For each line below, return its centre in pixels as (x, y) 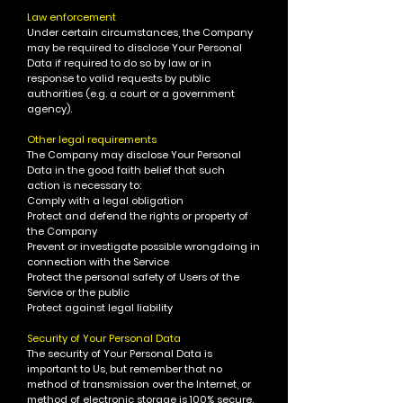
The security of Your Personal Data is (120, 354)
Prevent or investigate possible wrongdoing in (143, 246)
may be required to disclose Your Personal (134, 48)
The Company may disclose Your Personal (134, 155)
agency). (49, 109)
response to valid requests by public (119, 78)
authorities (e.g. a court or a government (131, 94)
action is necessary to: (84, 185)
